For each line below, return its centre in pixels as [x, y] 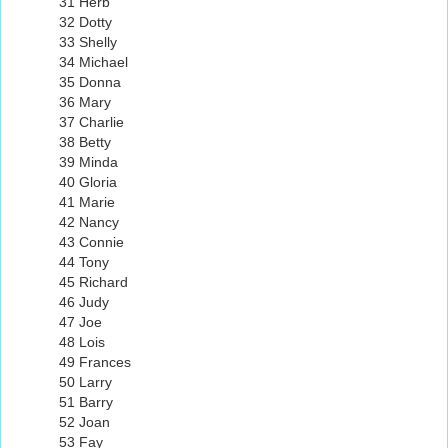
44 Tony [84, 262]
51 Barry [86, 402]
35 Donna [90, 82]
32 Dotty [85, 22]
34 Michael [93, 62]
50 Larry [85, 382]
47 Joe [80, 322]
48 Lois [82, 342]
